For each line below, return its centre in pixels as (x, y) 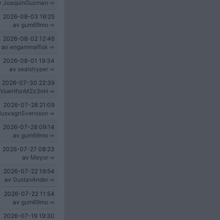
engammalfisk (29, 47)
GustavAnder (30, 179)
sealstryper (33, 69)
